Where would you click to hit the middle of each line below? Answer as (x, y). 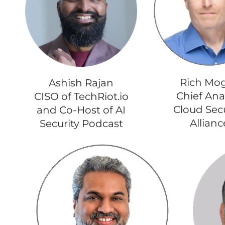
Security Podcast (81, 123)
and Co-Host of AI (81, 110)
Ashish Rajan (81, 83)
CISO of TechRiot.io (81, 96)
